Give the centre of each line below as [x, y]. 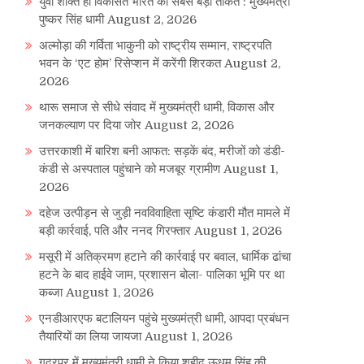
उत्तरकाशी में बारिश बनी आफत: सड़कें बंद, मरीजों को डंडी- [162, 152]
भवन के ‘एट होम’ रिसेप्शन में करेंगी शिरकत [130, 64]
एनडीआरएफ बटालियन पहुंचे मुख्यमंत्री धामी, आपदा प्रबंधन [164, 319]
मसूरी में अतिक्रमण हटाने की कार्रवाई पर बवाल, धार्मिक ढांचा [165, 257]
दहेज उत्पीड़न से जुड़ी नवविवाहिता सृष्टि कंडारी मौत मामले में [165, 213]
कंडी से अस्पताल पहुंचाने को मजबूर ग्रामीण [130, 169]
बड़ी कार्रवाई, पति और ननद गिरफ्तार [115, 231]
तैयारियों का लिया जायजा [90, 337]
